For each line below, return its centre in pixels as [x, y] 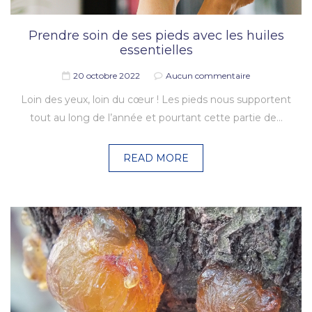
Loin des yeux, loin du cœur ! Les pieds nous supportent [156, 100]
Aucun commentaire [208, 76]
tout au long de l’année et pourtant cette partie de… [156, 118]
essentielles [156, 50]
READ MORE [156, 158]
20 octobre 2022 [107, 76]
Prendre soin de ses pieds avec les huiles [156, 36]
